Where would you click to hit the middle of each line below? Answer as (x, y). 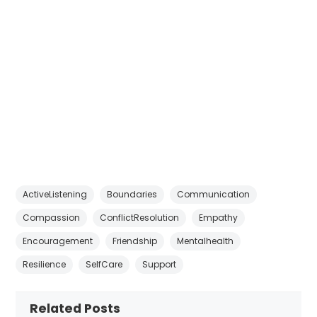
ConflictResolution (140, 217)
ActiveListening (55, 194)
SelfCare (104, 264)
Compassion (52, 217)
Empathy (219, 217)
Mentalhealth (206, 241)
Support (160, 264)
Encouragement (58, 241)
